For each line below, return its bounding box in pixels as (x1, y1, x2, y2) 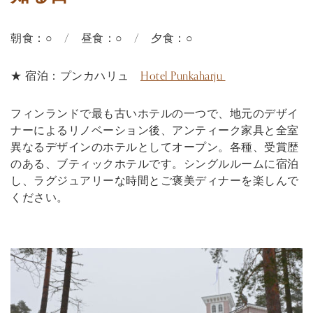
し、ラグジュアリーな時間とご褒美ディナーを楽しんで (10, 172, 299, 191)
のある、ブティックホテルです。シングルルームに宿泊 (10, 155, 299, 174)
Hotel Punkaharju (140, 67, 226, 86)
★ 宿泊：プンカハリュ (10, 67, 140, 86)
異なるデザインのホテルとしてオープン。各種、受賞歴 (10, 138, 299, 157)
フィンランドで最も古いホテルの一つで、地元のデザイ (10, 105, 299, 124)
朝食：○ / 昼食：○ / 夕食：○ (10, 29, 193, 48)
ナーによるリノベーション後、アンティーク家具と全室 (10, 122, 299, 140)
